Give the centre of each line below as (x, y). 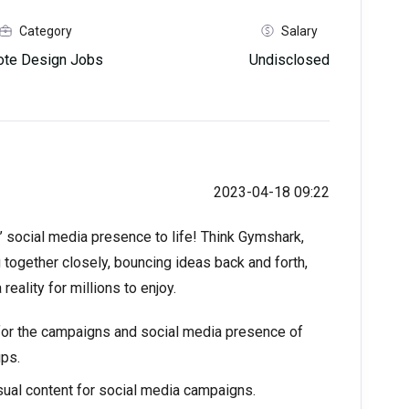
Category (45, 31)
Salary (299, 31)
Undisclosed (289, 60)
